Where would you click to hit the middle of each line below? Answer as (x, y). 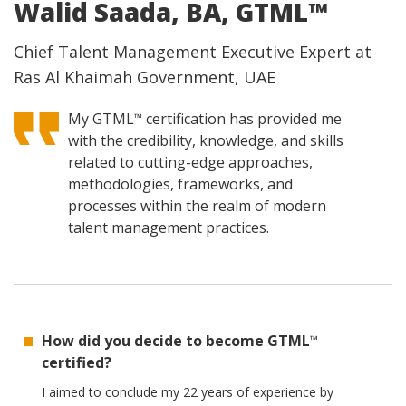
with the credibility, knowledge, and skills (206, 141)
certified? (77, 363)
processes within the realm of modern (197, 206)
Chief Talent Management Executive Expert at (193, 52)
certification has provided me (242, 119)
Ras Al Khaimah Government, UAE (145, 77)
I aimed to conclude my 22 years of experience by (188, 392)
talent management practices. (169, 228)
